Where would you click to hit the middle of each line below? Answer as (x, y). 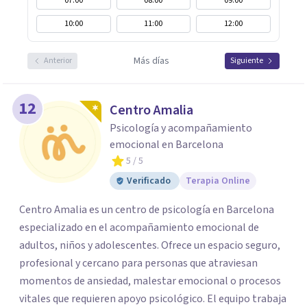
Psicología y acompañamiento (181, 128)
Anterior (58, 61)
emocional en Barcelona (167, 145)
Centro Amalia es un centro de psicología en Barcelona (147, 210)
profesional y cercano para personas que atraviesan (138, 263)
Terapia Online (218, 181)
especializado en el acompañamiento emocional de (139, 228)
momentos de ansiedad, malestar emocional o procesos (150, 281)
